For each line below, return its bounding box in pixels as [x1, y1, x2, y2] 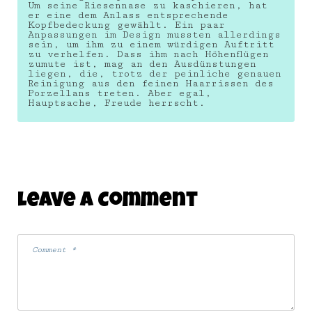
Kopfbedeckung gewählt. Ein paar [28, 19, 225, 31]
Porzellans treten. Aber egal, [28, 87, 212, 99]
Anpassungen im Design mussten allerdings [28, 29, 281, 40]
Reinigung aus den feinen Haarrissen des [28, 77, 274, 89]
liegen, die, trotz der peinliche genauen [28, 68, 281, 79]
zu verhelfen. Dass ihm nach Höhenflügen [28, 48, 269, 60]
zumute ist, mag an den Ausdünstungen [28, 58, 256, 70]
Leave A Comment [17, 191, 198, 212]
